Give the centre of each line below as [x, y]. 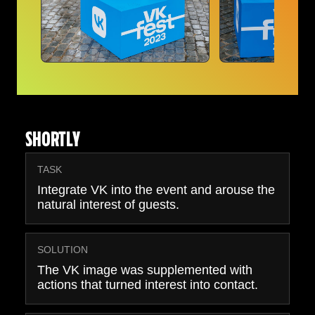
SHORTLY [53, 140]
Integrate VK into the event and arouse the [156, 189]
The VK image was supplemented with [145, 270]
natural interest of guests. [108, 204]
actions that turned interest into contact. [148, 284]
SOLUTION [63, 249]
